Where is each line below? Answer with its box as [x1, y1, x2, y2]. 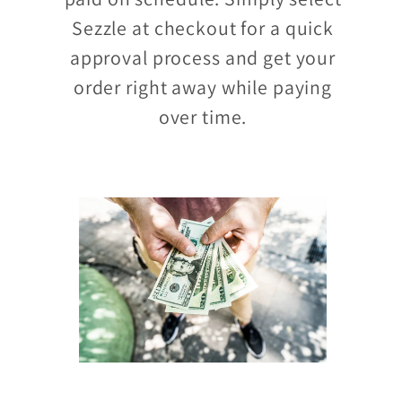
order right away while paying [73, 74, 333, 100]
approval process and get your [69, 44, 336, 70]
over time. [158, 103, 248, 129]
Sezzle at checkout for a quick [71, 14, 335, 40]
